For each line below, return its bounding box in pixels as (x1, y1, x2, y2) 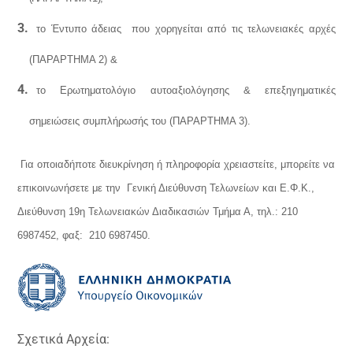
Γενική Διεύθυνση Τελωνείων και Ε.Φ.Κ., (127, 182, 315, 194)
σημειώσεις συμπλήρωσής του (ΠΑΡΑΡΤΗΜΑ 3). (28, 115, 251, 127)
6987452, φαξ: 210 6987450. (17, 229, 151, 241)
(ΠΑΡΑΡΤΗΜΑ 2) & (28, 54, 117, 65)
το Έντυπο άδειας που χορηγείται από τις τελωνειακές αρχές (36, 23, 336, 35)
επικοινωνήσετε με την (17, 182, 128, 194)
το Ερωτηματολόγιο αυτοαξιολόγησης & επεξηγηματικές (36, 84, 336, 96)
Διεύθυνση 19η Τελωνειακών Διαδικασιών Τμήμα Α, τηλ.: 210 (17, 206, 299, 217)
